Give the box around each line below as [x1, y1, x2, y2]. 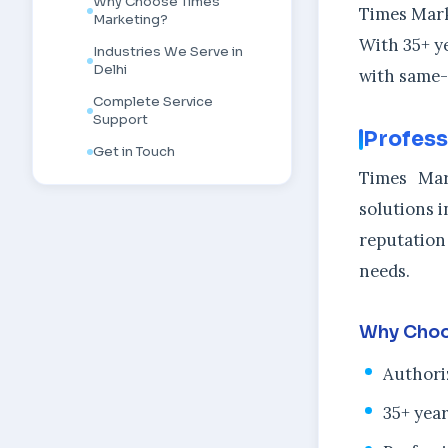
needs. [359, 260, 410, 283]
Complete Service [93, 93, 213, 110]
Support [93, 111, 148, 128]
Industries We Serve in [93, 43, 243, 60]
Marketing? [93, 11, 168, 28]
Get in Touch [93, 143, 175, 160]
